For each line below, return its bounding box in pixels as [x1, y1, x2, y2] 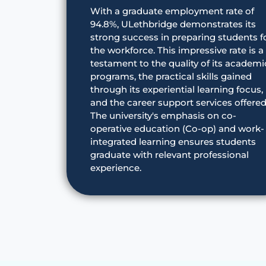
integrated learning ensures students [90, 135, 256, 147]
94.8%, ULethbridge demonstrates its [90, 18, 256, 30]
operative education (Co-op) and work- [90, 122, 264, 134]
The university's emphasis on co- [90, 109, 236, 121]
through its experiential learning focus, [90, 83, 263, 95]
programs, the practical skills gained [90, 70, 252, 82]
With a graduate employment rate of [90, 5, 254, 17]
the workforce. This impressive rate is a [90, 44, 264, 56]
